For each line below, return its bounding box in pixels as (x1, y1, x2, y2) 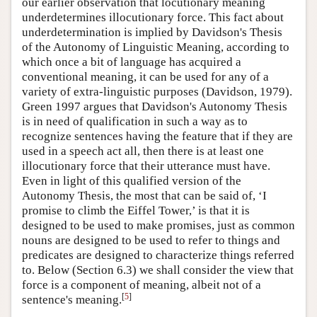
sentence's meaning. (22, 292, 122, 306)
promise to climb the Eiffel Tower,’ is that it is (22, 203, 250, 217)
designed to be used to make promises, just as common (22, 218, 295, 232)
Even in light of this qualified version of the (22, 173, 241, 188)
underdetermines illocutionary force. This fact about (22, 10, 284, 24)
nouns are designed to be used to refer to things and (22, 233, 280, 247)
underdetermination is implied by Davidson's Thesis (22, 25, 282, 39)
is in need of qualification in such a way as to (22, 114, 248, 128)
